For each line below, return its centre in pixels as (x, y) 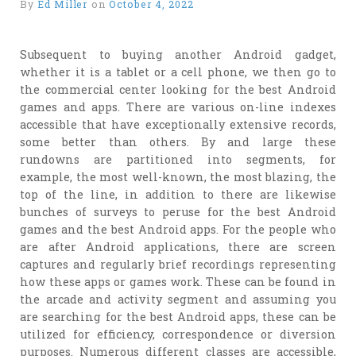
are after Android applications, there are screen (178, 246)
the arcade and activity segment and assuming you (178, 299)
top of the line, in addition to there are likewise (178, 194)
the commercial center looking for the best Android (178, 89)
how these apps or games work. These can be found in (178, 281)
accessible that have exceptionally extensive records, (178, 124)
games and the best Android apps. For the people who (178, 229)
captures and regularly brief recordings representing (178, 264)
